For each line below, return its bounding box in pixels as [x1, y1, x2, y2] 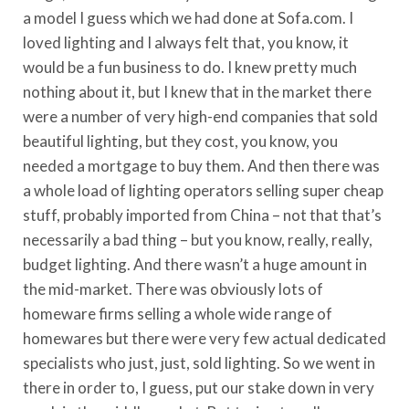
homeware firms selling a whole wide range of [23, 303, 332, 323]
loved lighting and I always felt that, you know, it [23, 32, 349, 52]
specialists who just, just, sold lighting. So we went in [23, 352, 375, 372]
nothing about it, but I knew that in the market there [23, 81, 372, 101]
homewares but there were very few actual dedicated [23, 328, 386, 348]
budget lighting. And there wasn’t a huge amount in [23, 254, 367, 274]
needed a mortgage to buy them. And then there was [23, 155, 380, 175]
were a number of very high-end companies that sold [23, 106, 378, 126]
